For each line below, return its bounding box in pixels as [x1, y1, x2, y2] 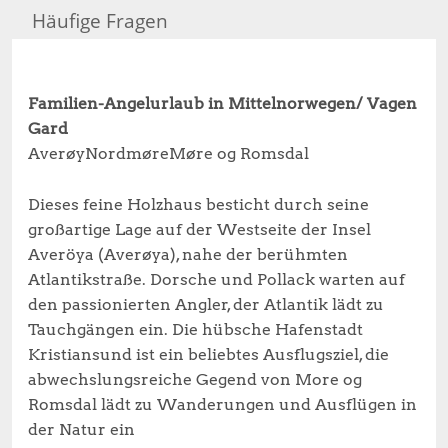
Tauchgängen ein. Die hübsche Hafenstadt [28, 319, 363, 339]
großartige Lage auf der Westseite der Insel [28, 219, 371, 239]
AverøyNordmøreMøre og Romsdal [28, 143, 309, 163]
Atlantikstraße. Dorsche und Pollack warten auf [28, 269, 405, 289]
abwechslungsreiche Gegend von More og [28, 369, 362, 389]
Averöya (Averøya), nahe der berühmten [28, 244, 348, 264]
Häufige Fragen [32, 6, 168, 34]
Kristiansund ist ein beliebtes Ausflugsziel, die [28, 344, 389, 364]
